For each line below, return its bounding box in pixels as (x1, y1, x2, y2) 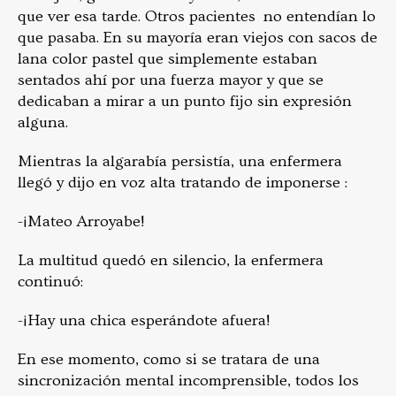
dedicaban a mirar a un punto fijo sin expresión (18, 92, 352, 111)
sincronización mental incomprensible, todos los (18, 371, 359, 391)
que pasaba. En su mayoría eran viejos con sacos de (18, 28, 377, 48)
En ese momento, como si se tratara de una (18, 350, 320, 369)
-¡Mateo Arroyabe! (18, 212, 144, 232)
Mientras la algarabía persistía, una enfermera (18, 152, 342, 171)
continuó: (18, 272, 83, 292)
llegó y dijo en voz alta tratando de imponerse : (18, 173, 347, 193)
